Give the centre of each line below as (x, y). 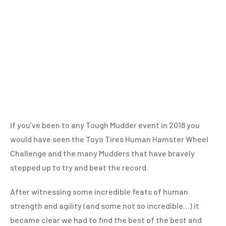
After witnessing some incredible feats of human (99, 191)
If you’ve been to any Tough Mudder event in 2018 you (105, 125)
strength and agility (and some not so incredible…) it (105, 206)
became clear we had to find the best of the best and (106, 220)
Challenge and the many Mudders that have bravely (102, 153)
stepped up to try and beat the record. (79, 167)
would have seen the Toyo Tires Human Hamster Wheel (109, 139)
